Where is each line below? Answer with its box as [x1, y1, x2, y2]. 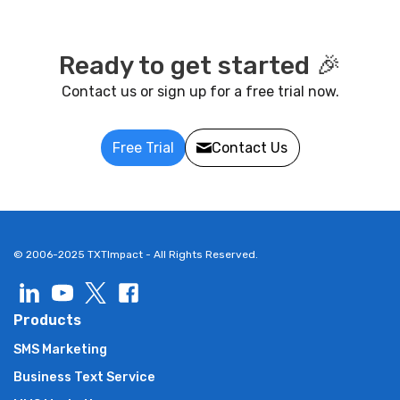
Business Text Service [13, 369, 155, 385]
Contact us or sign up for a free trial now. [61, 82, 339, 100]
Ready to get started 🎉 [58, 49, 342, 80]
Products [13, 311, 81, 329]
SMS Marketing [13, 341, 107, 357]
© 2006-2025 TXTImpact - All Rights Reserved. [13, 247, 258, 261]
